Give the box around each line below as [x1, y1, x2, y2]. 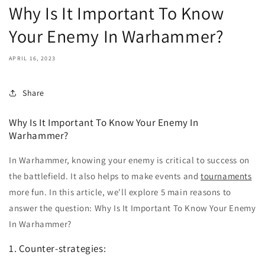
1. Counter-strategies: [9, 242, 106, 256]
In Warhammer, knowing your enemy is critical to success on [9, 154, 250, 166]
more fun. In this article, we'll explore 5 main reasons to [9, 186, 231, 198]
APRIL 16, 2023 [9, 54, 56, 63]
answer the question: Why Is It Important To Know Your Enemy [9, 202, 256, 214]
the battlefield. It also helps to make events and [9, 170, 201, 182]
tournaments [201, 170, 252, 182]
